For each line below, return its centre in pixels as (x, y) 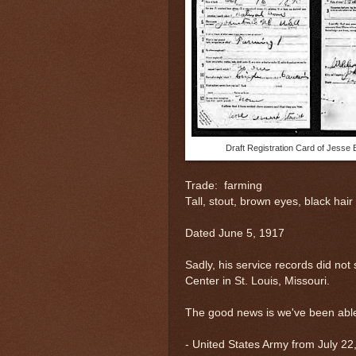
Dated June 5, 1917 (235, 233)
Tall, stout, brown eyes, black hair (269, 201)
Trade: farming (224, 185)
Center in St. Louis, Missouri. (257, 281)
